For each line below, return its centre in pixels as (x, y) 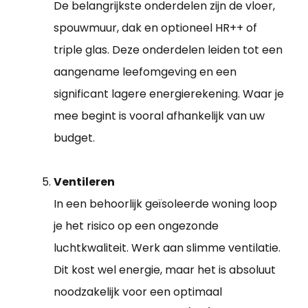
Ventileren (84, 182)
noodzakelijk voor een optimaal (138, 292)
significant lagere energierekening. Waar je (169, 94)
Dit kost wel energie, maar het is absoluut (165, 270)
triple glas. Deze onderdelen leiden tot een (168, 50)
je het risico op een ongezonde (136, 226)
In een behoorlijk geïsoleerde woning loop (165, 204)
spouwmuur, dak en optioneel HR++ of (155, 28)
